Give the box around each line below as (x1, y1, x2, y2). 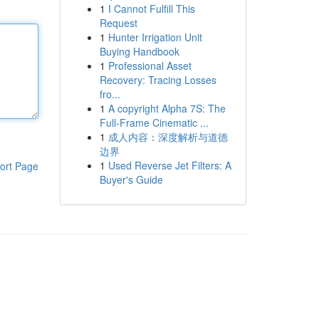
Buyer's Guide (99, 172, 163, 187)
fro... (99, 87, 120, 101)
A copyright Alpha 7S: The (108, 101, 226, 115)
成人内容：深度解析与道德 (108, 130, 228, 144)
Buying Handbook (99, 44, 179, 58)
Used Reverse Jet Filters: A (108, 158, 231, 172)
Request (99, 16, 137, 30)
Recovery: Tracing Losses (99, 73, 216, 87)
